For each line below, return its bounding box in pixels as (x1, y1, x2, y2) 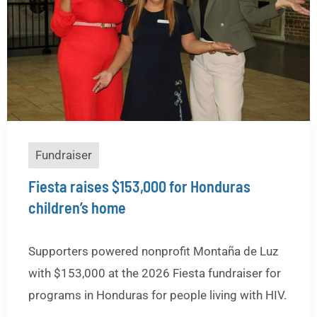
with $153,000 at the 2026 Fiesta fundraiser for (28, 265, 281, 280)
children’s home (28, 197, 126, 217)
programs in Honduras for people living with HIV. (28, 287, 287, 302)
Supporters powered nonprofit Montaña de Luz (28, 243, 278, 258)
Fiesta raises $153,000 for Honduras (28, 176, 250, 195)
